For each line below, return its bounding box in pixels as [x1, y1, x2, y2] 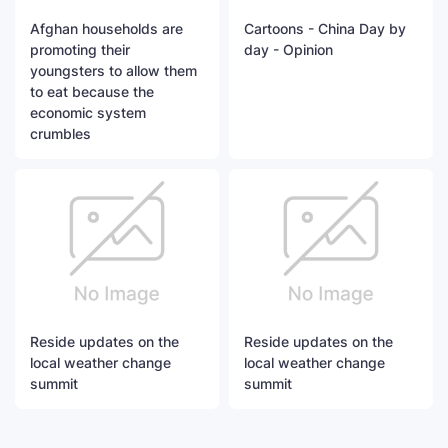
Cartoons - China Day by [244, 19, 406, 37]
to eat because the [30, 82, 154, 100]
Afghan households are [30, 19, 183, 37]
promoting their [30, 40, 130, 58]
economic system [30, 103, 146, 121]
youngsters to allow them [30, 61, 197, 79]
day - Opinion [244, 40, 333, 58]
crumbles [30, 124, 91, 142]
